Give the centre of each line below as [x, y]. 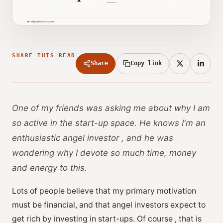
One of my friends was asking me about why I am [111, 108]
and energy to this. [50, 167]
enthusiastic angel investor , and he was [93, 138]
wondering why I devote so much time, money [104, 153]
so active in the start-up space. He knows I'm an [109, 123]
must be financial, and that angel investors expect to [109, 205]
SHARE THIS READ [44, 55]
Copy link [146, 63]
